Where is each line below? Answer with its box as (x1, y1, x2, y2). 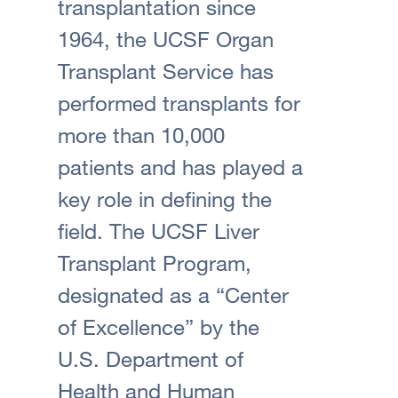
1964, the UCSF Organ (57, 25, 274, 52)
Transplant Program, (57, 249, 251, 275)
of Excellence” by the (57, 313, 259, 339)
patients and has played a (57, 153, 303, 179)
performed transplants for (57, 89, 300, 115)
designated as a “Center (57, 281, 289, 307)
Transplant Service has (57, 57, 274, 84)
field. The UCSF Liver (57, 217, 259, 243)
